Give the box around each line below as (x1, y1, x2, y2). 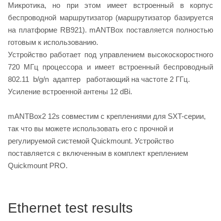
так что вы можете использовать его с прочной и (8, 124, 173, 133)
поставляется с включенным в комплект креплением (8, 148, 188, 157)
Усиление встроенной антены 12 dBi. (8, 87, 132, 96)
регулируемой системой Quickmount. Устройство (8, 136, 174, 145)
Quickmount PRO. (8, 161, 68, 170)
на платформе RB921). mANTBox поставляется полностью (8, 25, 213, 34)
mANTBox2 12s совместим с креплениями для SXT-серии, (8, 111, 206, 120)
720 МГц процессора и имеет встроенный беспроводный (8, 62, 213, 71)
